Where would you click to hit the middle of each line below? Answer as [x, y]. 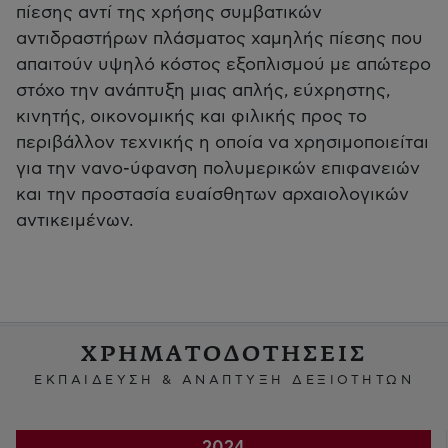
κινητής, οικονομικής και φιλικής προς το [191, 116]
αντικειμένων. [74, 220]
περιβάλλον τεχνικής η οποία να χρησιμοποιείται [222, 142]
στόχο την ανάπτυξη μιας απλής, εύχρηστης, [203, 90]
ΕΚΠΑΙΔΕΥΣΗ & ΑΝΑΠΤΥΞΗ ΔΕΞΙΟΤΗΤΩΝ [224, 380]
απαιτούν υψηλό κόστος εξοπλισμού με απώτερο [223, 64]
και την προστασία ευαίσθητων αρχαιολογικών [212, 194]
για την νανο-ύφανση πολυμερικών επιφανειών [218, 168]
